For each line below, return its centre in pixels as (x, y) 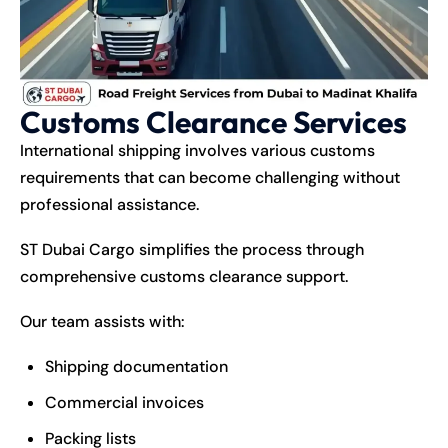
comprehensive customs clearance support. (184, 276)
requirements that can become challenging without (210, 177)
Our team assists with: (102, 321)
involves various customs (278, 150)
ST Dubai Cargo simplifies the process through (192, 249)
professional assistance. (109, 204)
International (69, 150)
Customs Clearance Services (213, 121)
